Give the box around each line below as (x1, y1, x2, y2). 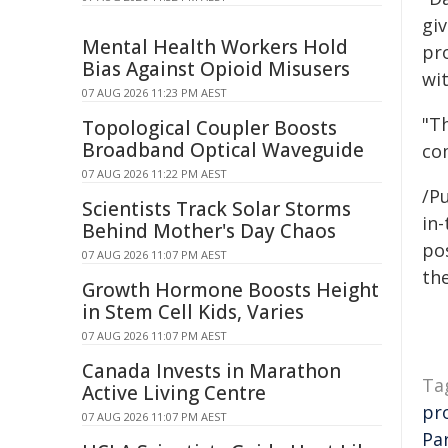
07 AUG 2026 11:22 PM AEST (82, 166, 227, 181)
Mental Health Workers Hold (82, 34, 348, 60)
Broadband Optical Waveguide (82, 137, 364, 163)
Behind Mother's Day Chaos (82, 218, 336, 244)
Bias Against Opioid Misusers (82, 56, 350, 82)
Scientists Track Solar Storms (82, 196, 351, 222)
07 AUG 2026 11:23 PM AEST (82, 85, 227, 100)
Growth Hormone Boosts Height (82, 277, 379, 303)
